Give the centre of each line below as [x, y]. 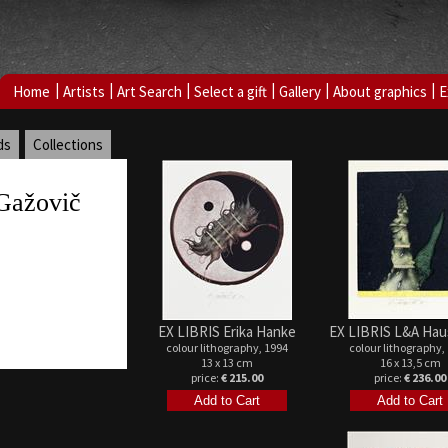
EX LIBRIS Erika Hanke [227, 331]
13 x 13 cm [227, 362]
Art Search [149, 91]
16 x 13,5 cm [410, 362]
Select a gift [230, 91]
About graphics [380, 91]
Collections [68, 144]
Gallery [300, 91]
